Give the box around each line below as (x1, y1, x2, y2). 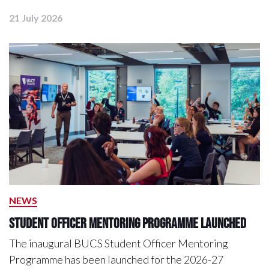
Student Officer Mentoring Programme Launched (9, 215, 249, 232)
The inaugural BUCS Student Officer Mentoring (9, 237, 228, 250)
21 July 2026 (9, 12, 62, 24)
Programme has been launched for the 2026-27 (9, 253, 223, 267)
